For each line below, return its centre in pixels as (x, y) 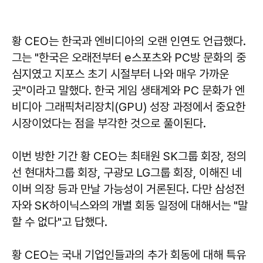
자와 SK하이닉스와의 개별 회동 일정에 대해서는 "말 (130, 205)
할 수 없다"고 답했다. (60, 222)
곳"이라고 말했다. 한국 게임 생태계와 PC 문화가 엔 (128, 90)
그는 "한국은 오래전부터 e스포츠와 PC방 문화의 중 (129, 57)
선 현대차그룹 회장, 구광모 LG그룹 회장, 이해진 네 (127, 172)
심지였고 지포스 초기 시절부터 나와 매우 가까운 (120, 74)
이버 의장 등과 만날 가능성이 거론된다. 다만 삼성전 (128, 189)
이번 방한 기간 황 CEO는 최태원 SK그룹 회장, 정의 (129, 156)
